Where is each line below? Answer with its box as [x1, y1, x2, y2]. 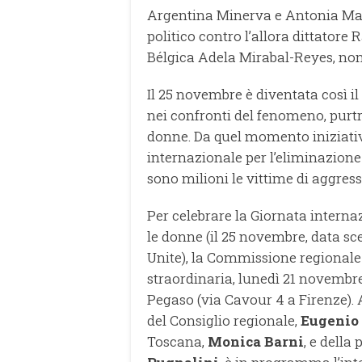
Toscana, [147, 332, 208, 351]
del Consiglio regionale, [147, 311, 301, 330]
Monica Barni [208, 332, 304, 351]
